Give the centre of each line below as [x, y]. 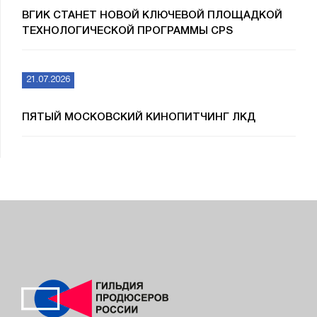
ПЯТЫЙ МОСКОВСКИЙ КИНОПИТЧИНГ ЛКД [139, 117]
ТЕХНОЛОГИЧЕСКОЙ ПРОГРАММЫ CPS [127, 31]
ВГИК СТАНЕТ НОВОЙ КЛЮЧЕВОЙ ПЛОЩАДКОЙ [152, 16]
